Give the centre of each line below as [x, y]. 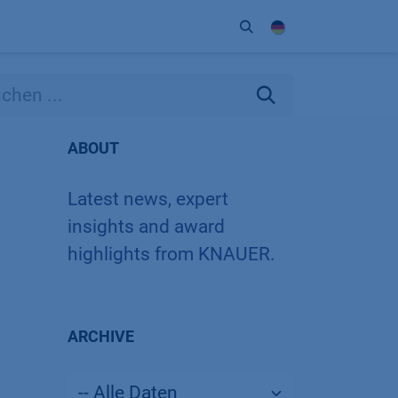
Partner [186, 26]
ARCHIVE [101, 336]
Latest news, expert [148, 199]
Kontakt [127, 26]
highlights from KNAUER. [171, 254]
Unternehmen [50, 26]
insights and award [146, 227]
